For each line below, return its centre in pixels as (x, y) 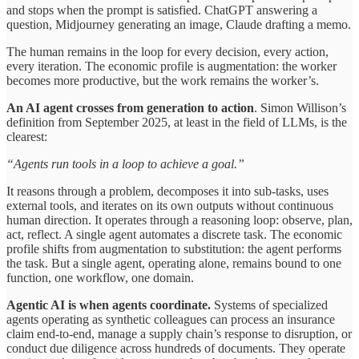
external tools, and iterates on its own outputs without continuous (170, 205)
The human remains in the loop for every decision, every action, (167, 51)
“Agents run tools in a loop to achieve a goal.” (125, 163)
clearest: (27, 136)
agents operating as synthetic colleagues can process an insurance (171, 319)
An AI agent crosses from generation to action (130, 107)
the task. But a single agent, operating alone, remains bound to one (174, 263)
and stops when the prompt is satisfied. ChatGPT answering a (162, 10)
